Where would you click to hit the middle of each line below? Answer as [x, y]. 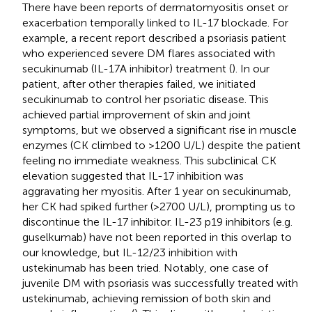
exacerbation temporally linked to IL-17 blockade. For [155, 22]
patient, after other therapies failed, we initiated [139, 84]
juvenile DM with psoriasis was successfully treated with [160, 283]
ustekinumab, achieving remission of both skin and [147, 298]
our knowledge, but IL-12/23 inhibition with [130, 252]
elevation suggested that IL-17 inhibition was [133, 175]
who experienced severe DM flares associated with [149, 53]
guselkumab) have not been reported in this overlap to [157, 237]
